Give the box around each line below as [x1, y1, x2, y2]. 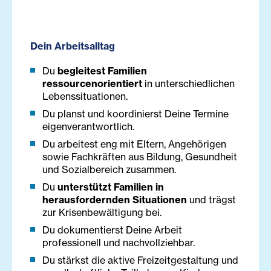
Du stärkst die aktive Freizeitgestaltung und [42, 254, 238, 267]
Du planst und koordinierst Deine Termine [42, 108, 229, 120]
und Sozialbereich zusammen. [42, 163, 176, 176]
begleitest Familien [57, 65, 147, 77]
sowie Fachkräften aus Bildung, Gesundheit [42, 151, 237, 163]
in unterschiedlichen [142, 77, 235, 90]
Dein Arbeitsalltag [30, 40, 115, 53]
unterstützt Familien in [57, 181, 164, 194]
